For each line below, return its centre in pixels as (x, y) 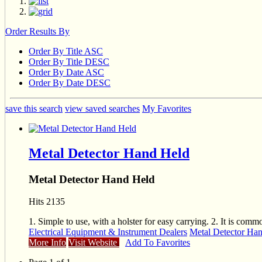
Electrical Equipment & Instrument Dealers (108, 232)
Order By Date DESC (70, 82)
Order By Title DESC (69, 61)
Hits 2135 (47, 202)
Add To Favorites (158, 243)
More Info (47, 243)
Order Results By (37, 31)
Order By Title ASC (66, 51)
